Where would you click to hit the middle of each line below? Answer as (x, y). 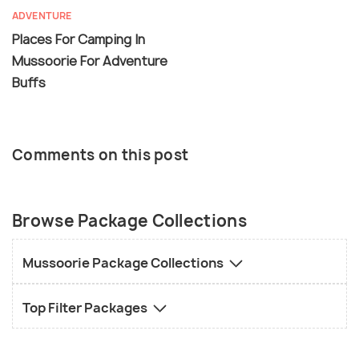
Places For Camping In (79, 39)
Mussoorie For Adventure (90, 61)
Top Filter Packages (86, 307)
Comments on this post (101, 155)
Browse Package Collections (129, 220)
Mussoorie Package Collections (124, 262)
